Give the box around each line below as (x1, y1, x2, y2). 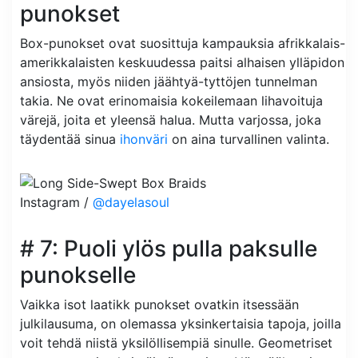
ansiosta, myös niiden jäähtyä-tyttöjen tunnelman (20, 73, 317, 89)
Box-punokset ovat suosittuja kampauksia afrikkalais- (20, 34, 345, 51)
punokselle (20, 261, 136, 289)
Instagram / (20, 194, 93, 211)
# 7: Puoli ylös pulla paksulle (20, 235, 317, 263)
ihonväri (120, 130, 168, 147)
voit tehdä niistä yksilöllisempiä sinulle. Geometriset (20, 335, 332, 352)
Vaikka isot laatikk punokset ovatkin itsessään (20, 296, 299, 313)
